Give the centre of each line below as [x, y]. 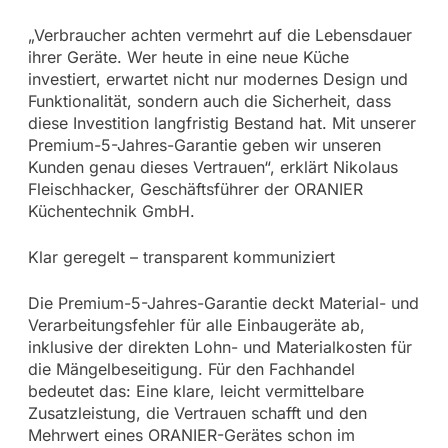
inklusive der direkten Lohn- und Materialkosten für [219, 346]
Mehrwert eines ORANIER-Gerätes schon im [191, 434]
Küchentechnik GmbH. [111, 210]
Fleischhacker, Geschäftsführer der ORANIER [195, 188]
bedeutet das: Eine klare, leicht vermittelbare [195, 390]
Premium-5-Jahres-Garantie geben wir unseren [204, 144]
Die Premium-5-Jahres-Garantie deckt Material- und [223, 302]
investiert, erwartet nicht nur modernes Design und [217, 78]
